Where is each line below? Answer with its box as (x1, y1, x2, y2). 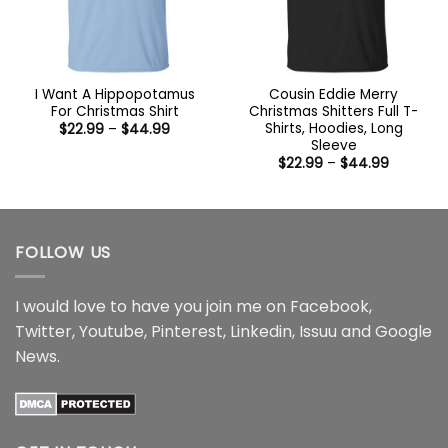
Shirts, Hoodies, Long (264, 118, 403, 138)
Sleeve (310, 135, 357, 155)
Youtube (79, 320, 144, 344)
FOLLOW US (15, 240, 112, 264)
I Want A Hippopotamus (34, 84, 195, 104)
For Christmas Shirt (50, 101, 179, 121)
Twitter (15, 320, 72, 344)
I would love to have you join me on (15, 295, 290, 319)
